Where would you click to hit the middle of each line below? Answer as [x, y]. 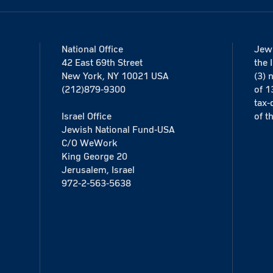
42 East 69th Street [102, 62]
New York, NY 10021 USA [115, 76]
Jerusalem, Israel [98, 170]
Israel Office [86, 116]
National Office [92, 49]
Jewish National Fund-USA [118, 129]
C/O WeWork [89, 143]
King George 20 [94, 156]
